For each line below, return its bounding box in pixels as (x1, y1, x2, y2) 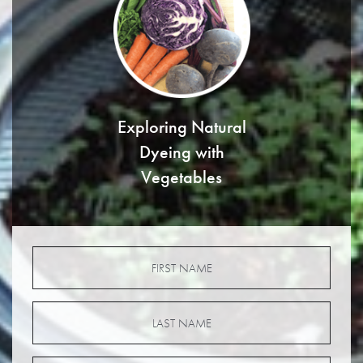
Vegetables (141, 165, 222, 189)
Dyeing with (139, 140, 224, 164)
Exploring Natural (117, 115, 246, 139)
